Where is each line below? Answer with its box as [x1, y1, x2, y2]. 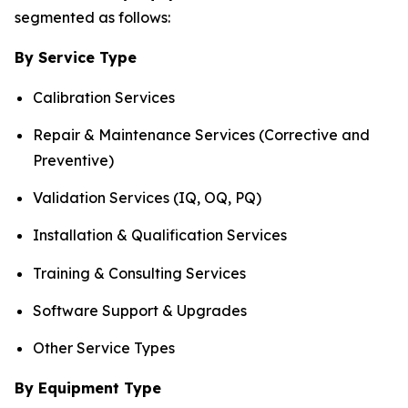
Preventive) [33, 150, 114, 169]
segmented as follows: [15, 7, 170, 26]
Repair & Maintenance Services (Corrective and [33, 125, 370, 144]
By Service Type [15, 47, 137, 66]
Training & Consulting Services [33, 263, 246, 282]
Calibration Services [33, 87, 175, 107]
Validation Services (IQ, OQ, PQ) [33, 189, 261, 208]
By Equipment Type [15, 379, 161, 398]
